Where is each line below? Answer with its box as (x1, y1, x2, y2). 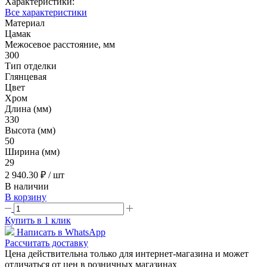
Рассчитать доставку (5, 237, 88, 248)
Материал (5, 17, 45, 28)
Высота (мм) (5, 125, 55, 135)
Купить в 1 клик (5, 215, 71, 225)
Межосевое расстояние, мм (5, 39, 115, 49)
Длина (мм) (5, 103, 51, 114)
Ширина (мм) (5, 146, 60, 157)
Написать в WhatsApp (17, 226, 105, 237)
